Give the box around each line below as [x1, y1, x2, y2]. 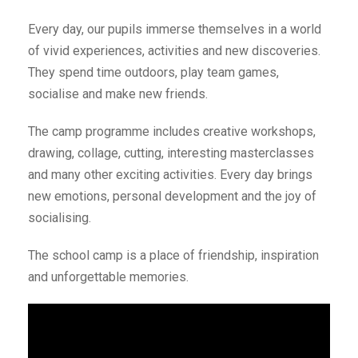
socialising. [28, 210, 91, 225]
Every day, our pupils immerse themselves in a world [28, 22, 321, 37]
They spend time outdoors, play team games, [28, 65, 279, 80]
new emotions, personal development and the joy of [28, 189, 316, 204]
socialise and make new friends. [28, 86, 208, 101]
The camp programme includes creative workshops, [28, 124, 316, 139]
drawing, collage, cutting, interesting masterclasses [28, 145, 314, 161]
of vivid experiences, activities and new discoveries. [28, 43, 320, 58]
